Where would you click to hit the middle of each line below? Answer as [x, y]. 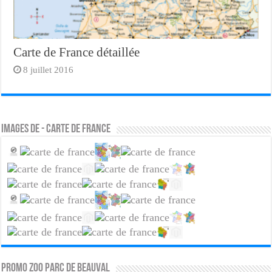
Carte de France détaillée [77, 52]
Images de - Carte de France [56, 129]
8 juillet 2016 [49, 69]
